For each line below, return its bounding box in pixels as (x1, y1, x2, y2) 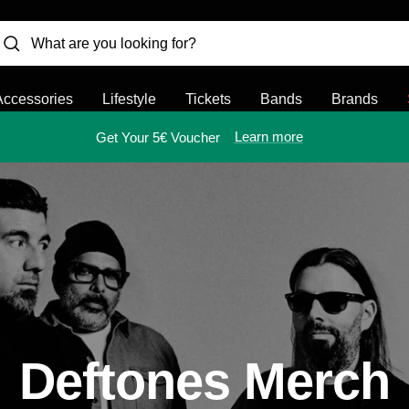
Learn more (234, 129, 303, 144)
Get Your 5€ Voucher (95, 129, 220, 145)
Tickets (185, 91, 231, 107)
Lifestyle (102, 91, 156, 107)
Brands (331, 91, 378, 107)
